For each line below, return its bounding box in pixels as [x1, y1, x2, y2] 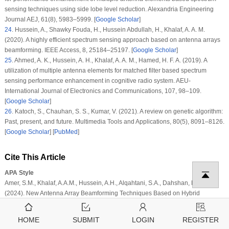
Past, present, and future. [4, 118, 75, 125]
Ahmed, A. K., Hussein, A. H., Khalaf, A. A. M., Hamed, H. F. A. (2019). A [13, 56, 207, 64]
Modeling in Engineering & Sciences [4, 210, 106, 217]
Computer [194, 199, 222, 207]
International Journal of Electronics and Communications [4, 87, 162, 95]
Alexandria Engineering [147, 5, 214, 13]
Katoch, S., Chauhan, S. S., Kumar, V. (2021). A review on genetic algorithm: [13, 107, 223, 115]
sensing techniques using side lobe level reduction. [4, 5, 148, 13]
